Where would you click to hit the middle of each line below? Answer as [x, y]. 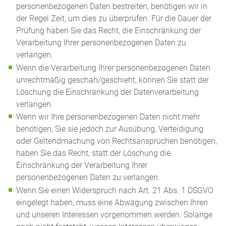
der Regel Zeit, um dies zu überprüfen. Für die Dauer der [114, 18]
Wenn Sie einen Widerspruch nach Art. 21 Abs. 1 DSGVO [115, 190]
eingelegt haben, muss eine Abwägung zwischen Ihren [112, 203]
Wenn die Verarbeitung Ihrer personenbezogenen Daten [114, 68]
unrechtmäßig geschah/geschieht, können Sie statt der [113, 80]
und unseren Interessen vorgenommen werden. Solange [115, 215]
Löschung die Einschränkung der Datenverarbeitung [108, 92]
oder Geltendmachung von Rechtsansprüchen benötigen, [117, 142]
